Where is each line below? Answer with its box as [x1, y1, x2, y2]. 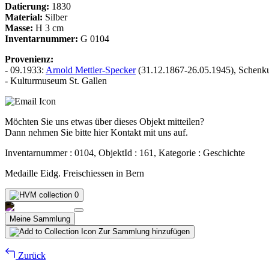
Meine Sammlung [10, 214, 70, 223]
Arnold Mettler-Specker [46, 64, 136, 75]
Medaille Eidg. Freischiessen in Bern [5, 168, 144, 178]
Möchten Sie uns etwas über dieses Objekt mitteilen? [5, 116, 204, 127]
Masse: [5, 22, 33, 33]
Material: [5, 11, 43, 22]
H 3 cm [33, 22, 64, 33]
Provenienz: [5, 53, 53, 64]
